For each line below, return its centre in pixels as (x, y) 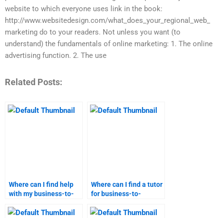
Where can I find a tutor (127, 185)
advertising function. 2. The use (56, 56)
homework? (27, 212)
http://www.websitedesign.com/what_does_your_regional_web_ (108, 21)
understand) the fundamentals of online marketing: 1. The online (109, 44)
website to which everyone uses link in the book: (84, 9)
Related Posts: (34, 82)
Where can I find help (41, 185)
